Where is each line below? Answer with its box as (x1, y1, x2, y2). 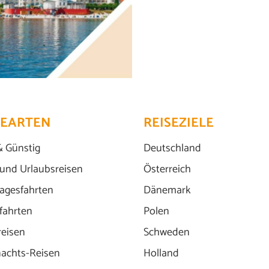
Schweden (144, 223, 190, 241)
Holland (144, 244, 179, 262)
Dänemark (144, 181, 191, 199)
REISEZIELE (144, 112, 214, 134)
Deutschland (144, 139, 201, 157)
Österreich (144, 160, 191, 178)
